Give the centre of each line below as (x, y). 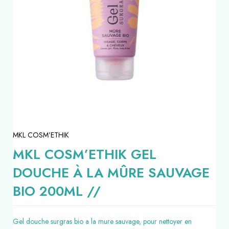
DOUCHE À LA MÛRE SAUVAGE (111, 173)
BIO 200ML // (57, 191)
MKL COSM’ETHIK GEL (85, 154)
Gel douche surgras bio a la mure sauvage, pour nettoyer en (102, 221)
